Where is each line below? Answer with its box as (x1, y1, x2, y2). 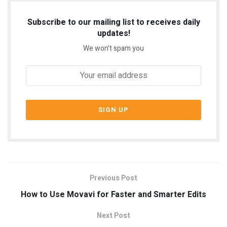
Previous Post (90, 172, 137, 183)
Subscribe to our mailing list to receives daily (27, 16, 200, 28)
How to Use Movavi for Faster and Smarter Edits (21, 188, 206, 201)
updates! (97, 27, 130, 40)
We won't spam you (83, 43, 144, 54)
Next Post (97, 210, 130, 221)
